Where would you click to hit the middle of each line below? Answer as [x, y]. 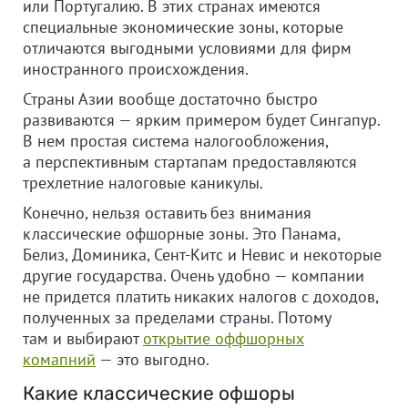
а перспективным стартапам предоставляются [190, 162]
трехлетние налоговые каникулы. [143, 183]
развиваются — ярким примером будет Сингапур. [201, 120]
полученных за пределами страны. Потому [177, 317]
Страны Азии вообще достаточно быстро [170, 99]
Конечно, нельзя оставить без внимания [167, 213]
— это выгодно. [153, 359]
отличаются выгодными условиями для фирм [187, 48]
